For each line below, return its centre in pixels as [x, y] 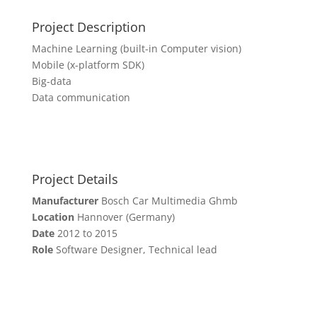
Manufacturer [66, 200]
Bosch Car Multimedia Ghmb [169, 200]
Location [54, 217]
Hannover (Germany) [126, 217]
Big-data [51, 81]
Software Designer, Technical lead [136, 249]
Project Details [75, 179]
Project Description [88, 27]
